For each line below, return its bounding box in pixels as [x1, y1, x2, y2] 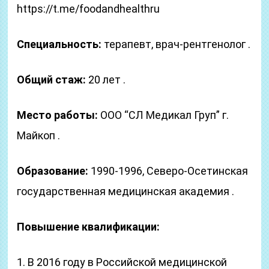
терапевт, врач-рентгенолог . [101, 38, 251, 50]
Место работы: [17, 109, 98, 121]
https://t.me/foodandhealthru [17, 2, 160, 15]
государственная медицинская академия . [17, 185, 235, 198]
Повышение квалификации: [17, 220, 160, 233]
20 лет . [86, 73, 126, 86]
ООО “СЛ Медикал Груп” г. [98, 109, 229, 121]
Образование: [17, 165, 89, 177]
